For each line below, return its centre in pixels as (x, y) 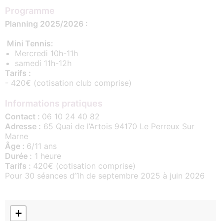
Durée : (18, 156)
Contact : (23, 116)
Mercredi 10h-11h (46, 53)
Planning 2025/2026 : (47, 23)
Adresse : (23, 126)
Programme (30, 10)
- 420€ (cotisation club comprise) (68, 83)
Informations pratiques (54, 103)
